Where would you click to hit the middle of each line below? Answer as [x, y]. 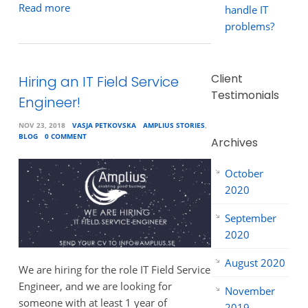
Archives [234, 143]
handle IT [246, 10]
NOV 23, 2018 [42, 125]
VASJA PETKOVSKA [104, 125]
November [250, 291]
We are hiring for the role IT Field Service [114, 269]
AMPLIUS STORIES [174, 125]
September [250, 218]
